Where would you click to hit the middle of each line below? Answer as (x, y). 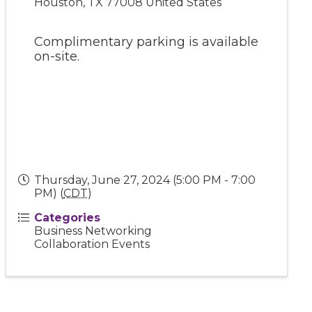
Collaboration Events (92, 244)
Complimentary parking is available (147, 41)
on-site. (57, 56)
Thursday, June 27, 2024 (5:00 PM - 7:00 (145, 180)
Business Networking (93, 231)
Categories (68, 217)
